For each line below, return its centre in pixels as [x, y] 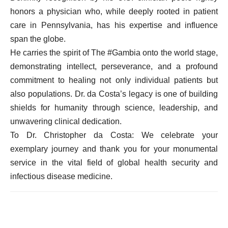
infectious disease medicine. [61, 176]
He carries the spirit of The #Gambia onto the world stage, [114, 53]
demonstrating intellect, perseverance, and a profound [114, 66]
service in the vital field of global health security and [114, 163]
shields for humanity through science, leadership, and [114, 108]
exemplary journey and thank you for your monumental [114, 149]
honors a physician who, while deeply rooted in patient [114, 11]
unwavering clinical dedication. [66, 121]
